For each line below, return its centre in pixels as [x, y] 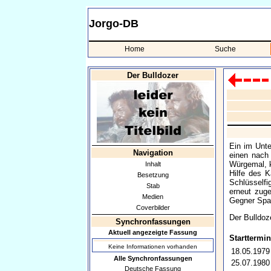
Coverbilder [153, 207]
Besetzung [153, 175]
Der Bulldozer [153, 75]
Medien [153, 197]
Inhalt [153, 164]
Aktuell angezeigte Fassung [153, 232]
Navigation [153, 153]
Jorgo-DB [114, 24]
